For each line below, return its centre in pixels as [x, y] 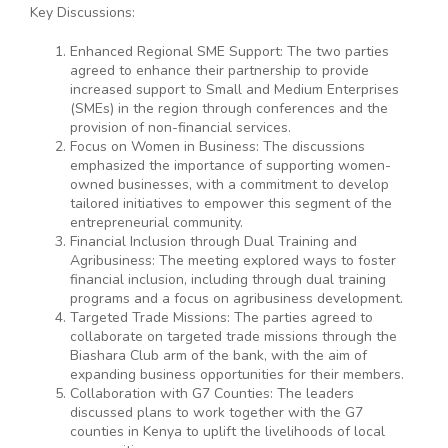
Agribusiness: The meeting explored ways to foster [233, 260]
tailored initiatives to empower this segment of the [231, 203]
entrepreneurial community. [156, 222]
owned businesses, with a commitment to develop [229, 184]
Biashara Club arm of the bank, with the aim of [218, 355]
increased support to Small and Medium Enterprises [234, 89]
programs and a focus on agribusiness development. [236, 298]
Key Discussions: [82, 12]
